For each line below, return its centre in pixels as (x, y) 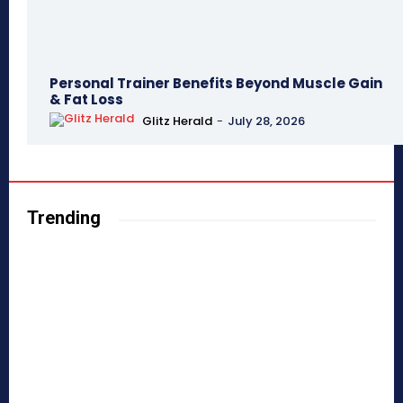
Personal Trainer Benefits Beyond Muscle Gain (216, 84)
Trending (64, 218)
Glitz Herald (177, 121)
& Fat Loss (86, 100)
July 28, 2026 (266, 121)
